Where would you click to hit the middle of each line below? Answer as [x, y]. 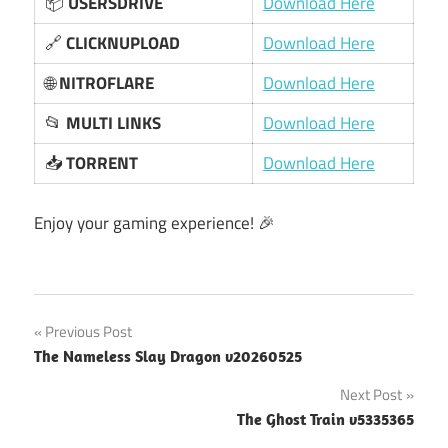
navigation [96, 376]
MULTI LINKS [114, 122]
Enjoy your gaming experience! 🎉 [154, 223]
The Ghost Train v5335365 [325, 418]
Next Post [371, 394]
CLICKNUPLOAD [123, 42]
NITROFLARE [107, 82]
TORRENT [102, 162]
